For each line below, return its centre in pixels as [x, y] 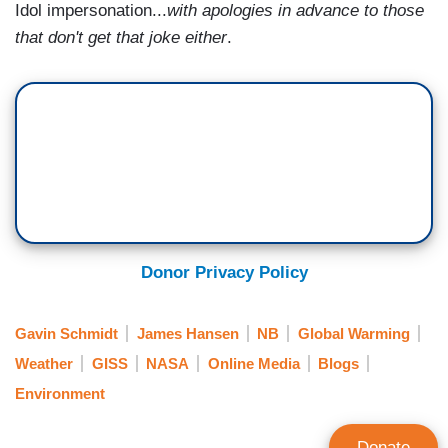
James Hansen [187, 333]
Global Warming [353, 333]
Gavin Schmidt [66, 333]
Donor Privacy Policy [224, 273]
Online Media [253, 363]
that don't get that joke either [121, 38]
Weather [44, 363]
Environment [60, 394]
